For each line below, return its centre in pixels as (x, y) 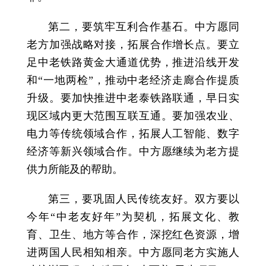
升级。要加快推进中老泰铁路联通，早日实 (133, 98)
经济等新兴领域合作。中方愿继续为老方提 (133, 152)
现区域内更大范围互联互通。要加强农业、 (133, 116)
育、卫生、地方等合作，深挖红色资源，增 (133, 235)
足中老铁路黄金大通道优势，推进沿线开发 (133, 63)
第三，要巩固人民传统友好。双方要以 (144, 199)
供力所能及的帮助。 (75, 170)
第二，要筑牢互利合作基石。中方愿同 (144, 27)
